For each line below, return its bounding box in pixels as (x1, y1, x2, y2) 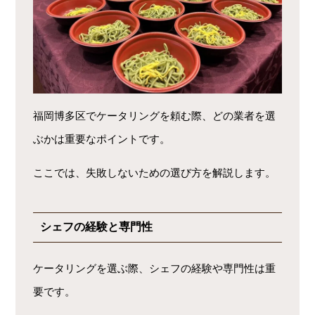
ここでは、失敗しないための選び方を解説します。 (33, 167, 276, 179)
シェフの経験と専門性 (40, 221, 153, 233)
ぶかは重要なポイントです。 (33, 133, 171, 146)
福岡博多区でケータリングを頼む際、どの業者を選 (33, 110, 276, 122)
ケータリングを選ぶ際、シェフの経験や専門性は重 (33, 262, 276, 275)
